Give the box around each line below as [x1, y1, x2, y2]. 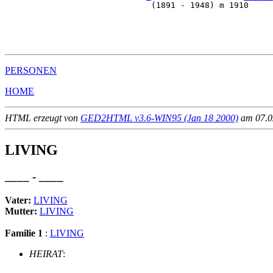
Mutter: [5, 206, 40, 217]
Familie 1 [5, 228, 43, 239]
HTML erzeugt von [5, 112, 80, 123]
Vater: [5, 195, 34, 206]
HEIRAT [29, 249, 63, 260]
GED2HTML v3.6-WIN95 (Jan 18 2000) [80, 112, 238, 123]
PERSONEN [5, 65, 57, 76]
